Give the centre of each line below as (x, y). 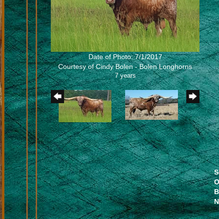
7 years (125, 76)
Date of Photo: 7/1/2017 (125, 57)
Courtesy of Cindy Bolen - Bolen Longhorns (125, 67)
